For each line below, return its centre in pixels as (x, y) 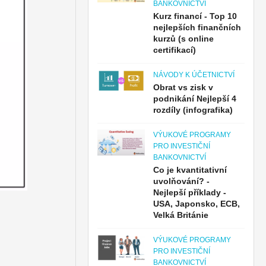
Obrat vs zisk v (183, 87)
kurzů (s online (184, 39)
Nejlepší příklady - (190, 192)
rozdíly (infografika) (193, 110)
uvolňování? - (182, 181)
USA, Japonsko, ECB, (197, 204)
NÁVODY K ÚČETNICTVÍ (194, 75)
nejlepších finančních (197, 27)
